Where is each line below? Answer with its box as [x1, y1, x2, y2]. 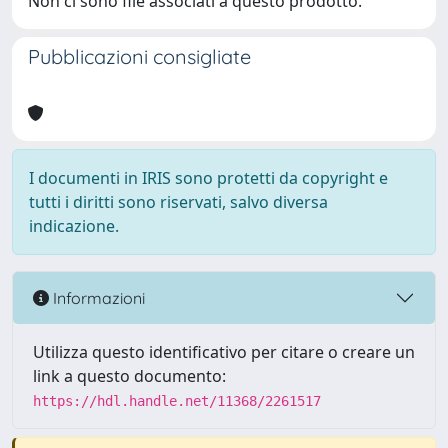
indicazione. [29, 215, 119, 237]
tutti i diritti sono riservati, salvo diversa [29, 191, 328, 213]
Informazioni [49, 287, 145, 308]
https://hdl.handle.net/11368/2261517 [33, 393, 321, 409]
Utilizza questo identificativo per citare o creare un [33, 341, 415, 363]
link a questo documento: [33, 365, 226, 387]
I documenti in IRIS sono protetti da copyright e [29, 167, 388, 189]
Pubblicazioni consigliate [28, 44, 251, 69]
